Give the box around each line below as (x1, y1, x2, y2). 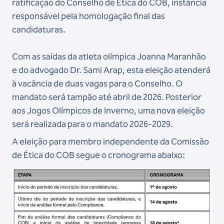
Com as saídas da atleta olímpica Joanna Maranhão (12, 51, 206, 62)
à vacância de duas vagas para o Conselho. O (12, 78, 182, 89)
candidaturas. (12, 24, 65, 35)
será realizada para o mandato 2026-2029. (12, 118, 173, 129)
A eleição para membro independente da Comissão (12, 136, 209, 147)
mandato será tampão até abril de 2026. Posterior (12, 91, 201, 102)
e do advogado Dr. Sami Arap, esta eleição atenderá (12, 64, 210, 75)
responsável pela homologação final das (12, 10, 165, 21)
